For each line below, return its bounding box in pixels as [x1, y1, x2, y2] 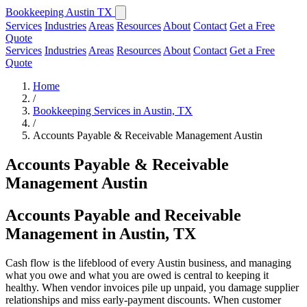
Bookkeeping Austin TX [5, 6, 115, 18]
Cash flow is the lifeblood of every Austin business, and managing [5, 256, 291, 269]
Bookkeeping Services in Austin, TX [33, 105, 193, 116]
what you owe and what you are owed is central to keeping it [5, 269, 269, 281]
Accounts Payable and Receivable [5, 206, 241, 224]
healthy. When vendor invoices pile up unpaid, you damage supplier [5, 281, 299, 293]
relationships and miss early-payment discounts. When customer [5, 293, 281, 306]
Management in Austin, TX [5, 224, 196, 243]
